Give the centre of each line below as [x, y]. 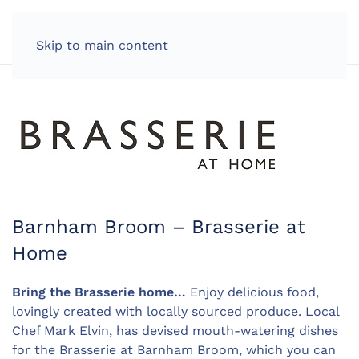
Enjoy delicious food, [252, 292]
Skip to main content [102, 45]
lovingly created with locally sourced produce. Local [175, 311]
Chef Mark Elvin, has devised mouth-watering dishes [175, 331]
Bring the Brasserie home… [99, 292]
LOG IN [280, 32]
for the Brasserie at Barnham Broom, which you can [174, 350]
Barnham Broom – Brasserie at [159, 227]
